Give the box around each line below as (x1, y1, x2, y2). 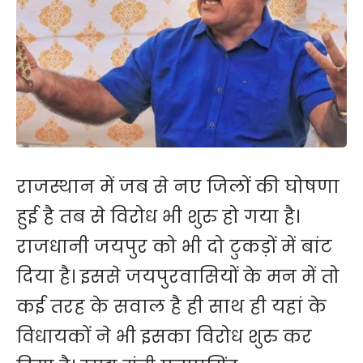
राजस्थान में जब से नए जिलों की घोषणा (16, 174, 340, 200)
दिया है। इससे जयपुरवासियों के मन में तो (16, 264, 340, 290)
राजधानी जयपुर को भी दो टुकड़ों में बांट (16, 234, 332, 260)
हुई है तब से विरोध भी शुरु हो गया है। (16, 204, 300, 230)
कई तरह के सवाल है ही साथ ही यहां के (16, 294, 327, 320)
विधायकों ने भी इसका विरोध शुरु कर (16, 324, 312, 350)
